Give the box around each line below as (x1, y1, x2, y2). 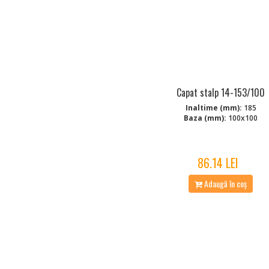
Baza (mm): (184, 112, 227, 123)
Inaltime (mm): (185, 102, 242, 113)
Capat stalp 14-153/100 (177, 85, 265, 100)
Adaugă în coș (202, 177, 247, 190)
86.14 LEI (197, 153, 238, 172)
